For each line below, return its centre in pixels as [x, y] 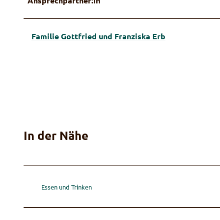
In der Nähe [56, 135]
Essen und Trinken [67, 187]
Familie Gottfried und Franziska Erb [98, 36]
